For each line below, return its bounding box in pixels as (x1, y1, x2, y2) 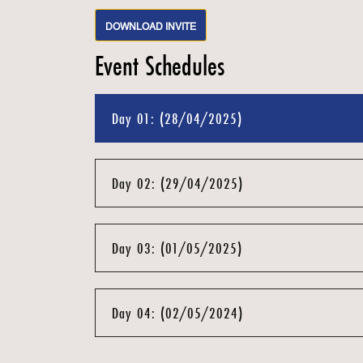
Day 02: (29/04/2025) (112, 174, 243, 193)
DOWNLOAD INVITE (105, 22, 196, 32)
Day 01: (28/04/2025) (112, 109, 242, 128)
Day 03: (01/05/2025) (112, 239, 242, 258)
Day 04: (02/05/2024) (112, 304, 243, 322)
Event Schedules (95, 49, 224, 83)
